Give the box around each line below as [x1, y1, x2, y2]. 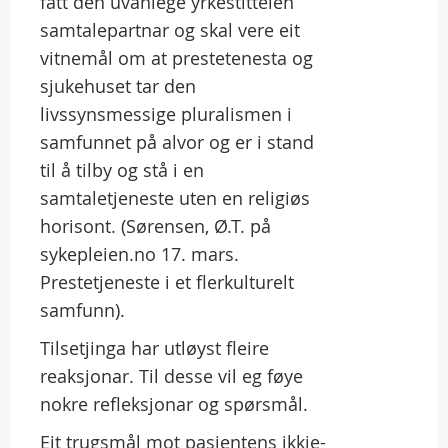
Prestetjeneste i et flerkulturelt [40, 269, 294, 294]
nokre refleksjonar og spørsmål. [40, 391, 308, 416]
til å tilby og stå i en [40, 157, 204, 182]
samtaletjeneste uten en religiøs [40, 185, 310, 210]
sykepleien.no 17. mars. [40, 241, 239, 266]
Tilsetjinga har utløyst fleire [40, 335, 269, 360]
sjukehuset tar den [40, 73, 196, 98]
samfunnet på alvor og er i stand [40, 129, 314, 154]
